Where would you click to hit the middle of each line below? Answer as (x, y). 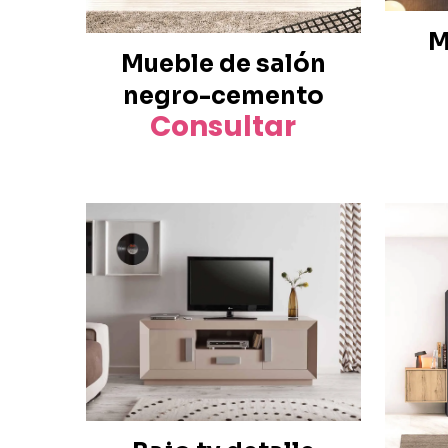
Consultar (223, 126)
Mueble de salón (223, 63)
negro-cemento (223, 95)
